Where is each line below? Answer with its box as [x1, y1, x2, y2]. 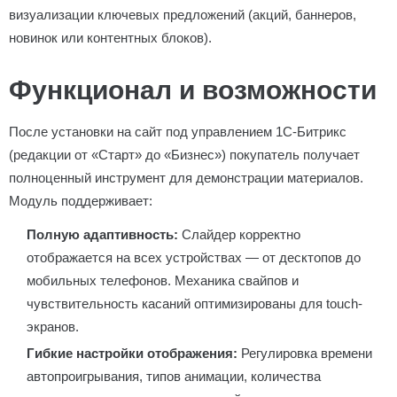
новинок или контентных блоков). [9, 30, 212, 45]
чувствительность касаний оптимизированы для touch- [27, 296, 362, 311]
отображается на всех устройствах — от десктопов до [27, 250, 361, 265]
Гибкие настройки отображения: [27, 346, 237, 361]
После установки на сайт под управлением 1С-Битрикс [9, 124, 346, 139]
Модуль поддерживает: [9, 193, 152, 208]
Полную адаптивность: [27, 227, 178, 242]
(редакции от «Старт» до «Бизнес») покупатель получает [9, 147, 360, 162]
